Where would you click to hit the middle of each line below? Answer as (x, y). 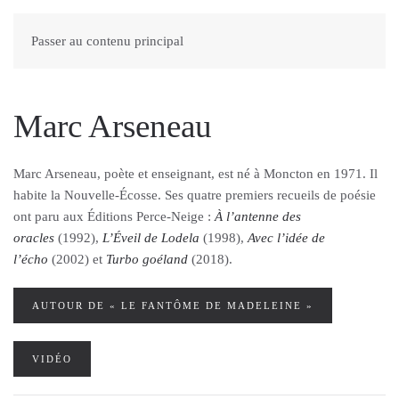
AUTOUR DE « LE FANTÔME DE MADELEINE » (173, 305)
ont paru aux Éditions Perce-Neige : (114, 216)
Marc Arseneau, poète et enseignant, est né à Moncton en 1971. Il (195, 174)
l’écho (31, 259)
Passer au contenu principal (107, 41)
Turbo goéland (147, 259)
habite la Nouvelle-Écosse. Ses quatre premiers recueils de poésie (195, 195)
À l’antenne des (258, 216)
